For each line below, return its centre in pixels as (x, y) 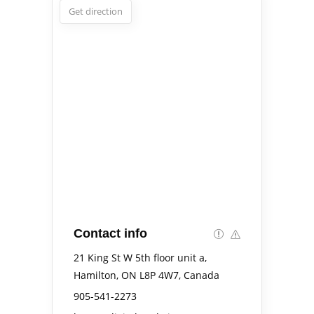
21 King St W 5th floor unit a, (140, 258)
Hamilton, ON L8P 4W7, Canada (146, 275)
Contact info (110, 233)
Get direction (96, 11)
